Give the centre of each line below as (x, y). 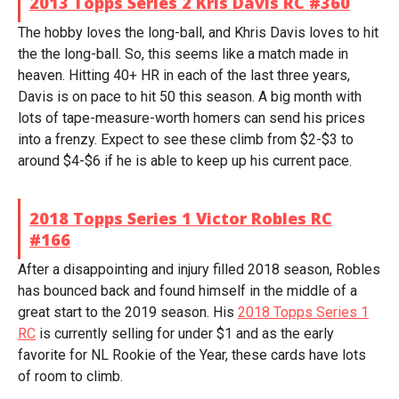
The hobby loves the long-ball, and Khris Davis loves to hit (198, 33)
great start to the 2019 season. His (128, 312)
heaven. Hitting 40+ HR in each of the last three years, (184, 75)
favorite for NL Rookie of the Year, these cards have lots (192, 355)
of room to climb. (70, 376)
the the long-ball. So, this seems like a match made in (183, 54)
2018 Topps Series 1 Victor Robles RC (181, 218)
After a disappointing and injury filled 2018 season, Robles (199, 269)
